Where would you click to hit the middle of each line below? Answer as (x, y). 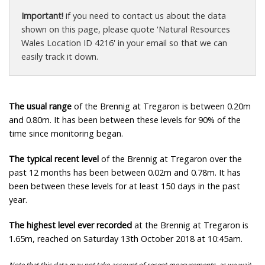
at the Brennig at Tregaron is (190, 225)
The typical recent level (54, 159)
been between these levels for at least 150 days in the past (125, 186)
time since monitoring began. (66, 134)
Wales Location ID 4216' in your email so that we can (124, 43)
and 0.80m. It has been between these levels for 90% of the (125, 120)
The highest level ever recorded (70, 225)
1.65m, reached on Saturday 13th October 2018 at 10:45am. (126, 239)
